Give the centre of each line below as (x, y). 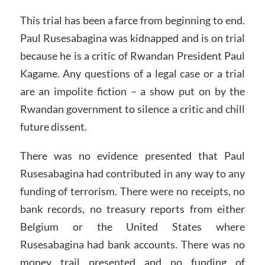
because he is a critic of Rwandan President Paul (132, 55)
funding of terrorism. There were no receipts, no (132, 191)
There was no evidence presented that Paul (132, 156)
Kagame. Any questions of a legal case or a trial (132, 73)
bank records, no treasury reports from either (132, 209)
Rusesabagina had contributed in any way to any (132, 174)
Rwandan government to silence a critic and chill (132, 109)
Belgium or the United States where (132, 227)
